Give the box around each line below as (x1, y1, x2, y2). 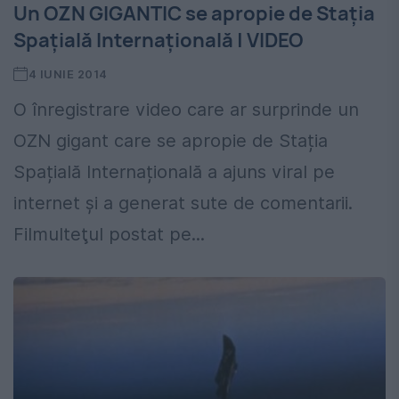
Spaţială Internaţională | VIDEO (13, 27, 303, 54)
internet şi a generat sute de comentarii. (13, 192, 353, 215)
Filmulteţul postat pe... (13, 224, 205, 246)
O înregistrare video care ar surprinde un (13, 99, 359, 121)
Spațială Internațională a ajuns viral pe (13, 161, 335, 183)
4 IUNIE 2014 (28, 67, 108, 82)
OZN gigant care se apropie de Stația (13, 130, 328, 152)
